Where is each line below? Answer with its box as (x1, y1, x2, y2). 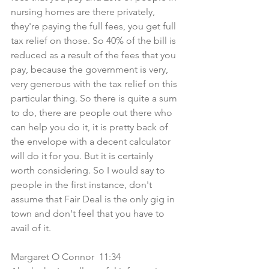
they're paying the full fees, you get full (11, 20, 178, 32)
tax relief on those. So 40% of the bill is (11, 35, 178, 46)
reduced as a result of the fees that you (11, 49, 178, 61)
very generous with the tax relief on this (11, 78, 180, 89)
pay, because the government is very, (11, 64, 171, 75)
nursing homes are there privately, (11, 6, 157, 17)
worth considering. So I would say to (11, 165, 168, 176)
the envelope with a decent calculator (11, 136, 173, 147)
